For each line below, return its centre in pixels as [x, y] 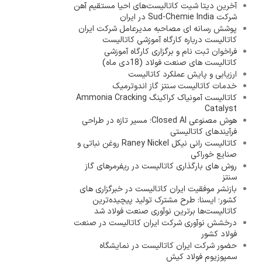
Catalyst [221, 109]
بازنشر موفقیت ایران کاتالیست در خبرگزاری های [158, 189]
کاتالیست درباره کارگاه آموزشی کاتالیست [170, 40]
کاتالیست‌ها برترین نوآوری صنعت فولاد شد [166, 211]
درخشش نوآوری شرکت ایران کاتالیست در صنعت [156, 223]
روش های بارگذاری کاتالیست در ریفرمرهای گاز [161, 166]
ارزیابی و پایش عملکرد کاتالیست [183, 75]
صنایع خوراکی [214, 155]
